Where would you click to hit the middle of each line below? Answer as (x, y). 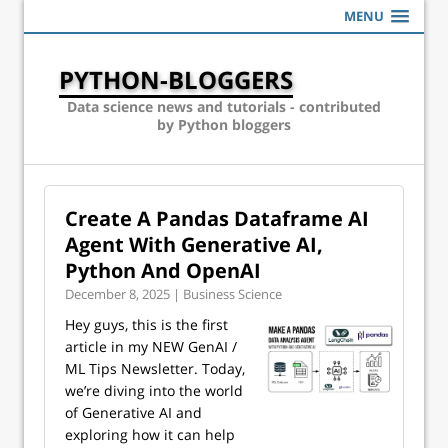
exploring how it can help (150, 434)
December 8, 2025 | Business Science (173, 294)
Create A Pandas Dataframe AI (217, 218)
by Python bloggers (224, 124)
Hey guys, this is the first (146, 324)
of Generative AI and (133, 412)
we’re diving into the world (154, 390)
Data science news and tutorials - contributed (224, 106)
